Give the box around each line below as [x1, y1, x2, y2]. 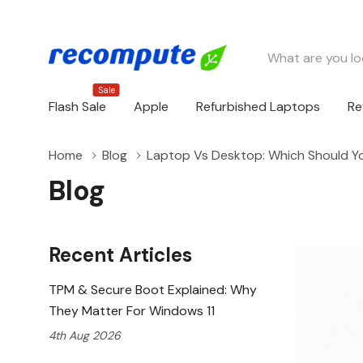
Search [251, 41, 293, 58]
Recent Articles [49, 242, 192, 267]
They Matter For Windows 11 [49, 302, 215, 319]
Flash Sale [49, 98, 106, 115]
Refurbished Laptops [196, 98, 320, 115]
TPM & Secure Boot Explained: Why [49, 281, 257, 298]
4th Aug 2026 [49, 328, 121, 343]
